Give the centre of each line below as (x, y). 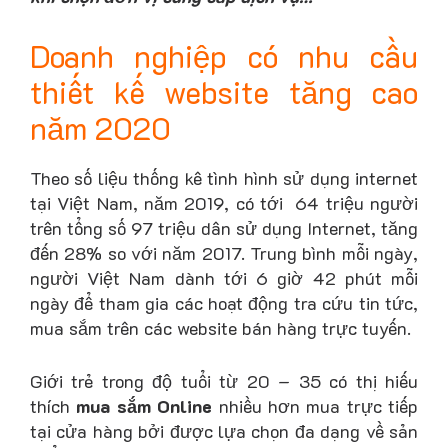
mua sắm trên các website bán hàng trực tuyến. (220, 327)
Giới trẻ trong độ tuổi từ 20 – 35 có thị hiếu (224, 381)
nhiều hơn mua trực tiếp (318, 406)
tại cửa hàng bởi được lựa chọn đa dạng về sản (224, 431)
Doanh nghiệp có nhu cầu (224, 55)
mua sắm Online (147, 406)
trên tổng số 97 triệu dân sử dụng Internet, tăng (224, 227)
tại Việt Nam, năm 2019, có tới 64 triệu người (224, 202)
